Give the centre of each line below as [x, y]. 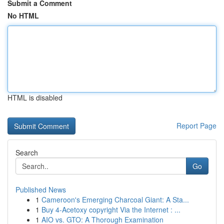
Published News [41, 189]
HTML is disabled [35, 97]
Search [27, 152]
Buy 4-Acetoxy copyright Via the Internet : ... [111, 209]
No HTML [23, 15]
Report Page [196, 125]
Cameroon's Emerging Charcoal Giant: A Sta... [115, 199]
